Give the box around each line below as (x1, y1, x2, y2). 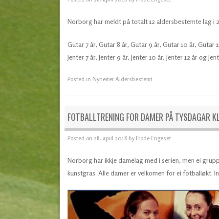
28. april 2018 (93, 134, 127, 142)
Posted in (67, 75, 92, 83)
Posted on (67, 134, 94, 142)
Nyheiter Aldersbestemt (92, 75, 153, 83)
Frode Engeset (135, 134, 171, 142)
